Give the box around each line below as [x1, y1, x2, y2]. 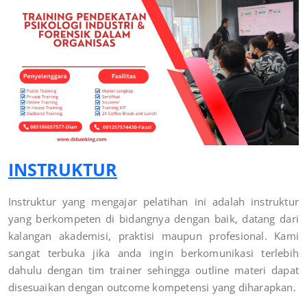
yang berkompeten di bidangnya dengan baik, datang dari [8, 211, 299, 225]
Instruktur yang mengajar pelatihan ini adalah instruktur [8, 194, 299, 208]
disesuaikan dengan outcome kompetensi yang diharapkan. [8, 280, 296, 294]
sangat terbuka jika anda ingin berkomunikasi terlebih [8, 245, 299, 260]
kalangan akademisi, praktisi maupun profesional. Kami [8, 228, 299, 243]
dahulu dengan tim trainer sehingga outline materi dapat [8, 262, 299, 277]
